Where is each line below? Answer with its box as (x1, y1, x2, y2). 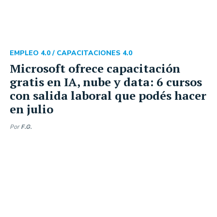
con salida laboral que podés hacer (10, 87, 206, 103)
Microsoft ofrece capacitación (10, 60, 180, 76)
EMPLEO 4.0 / (10, 48, 57, 58)
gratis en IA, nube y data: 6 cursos (10, 74, 202, 90)
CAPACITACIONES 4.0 (57, 48, 132, 58)
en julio (10, 101, 53, 117)
